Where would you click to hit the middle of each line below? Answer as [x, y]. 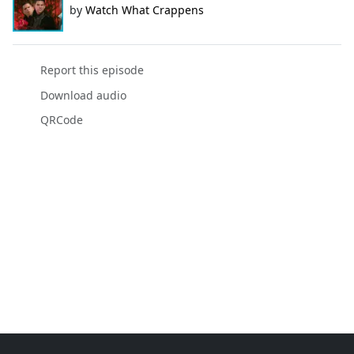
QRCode [61, 119]
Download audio [83, 95]
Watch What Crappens [145, 10]
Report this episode [92, 70]
